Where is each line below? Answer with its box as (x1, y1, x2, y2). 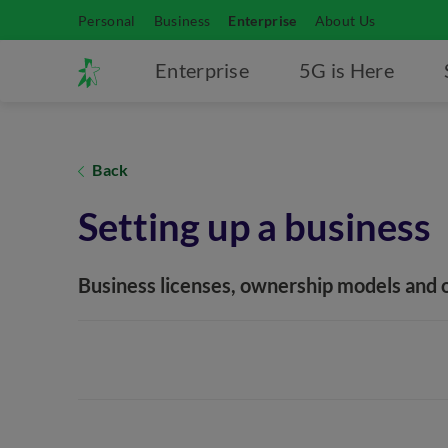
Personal (78, 12, 136, 29)
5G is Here (299, 58, 394, 82)
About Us (314, 12, 376, 29)
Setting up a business (78, 202, 431, 249)
